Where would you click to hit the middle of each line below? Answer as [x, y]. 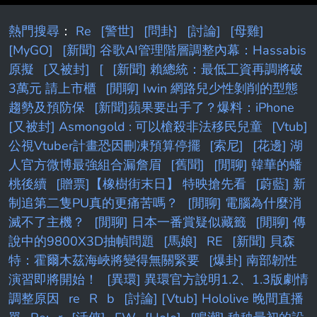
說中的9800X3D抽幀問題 [81, 241]
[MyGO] [31, 50]
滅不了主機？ [47, 222]
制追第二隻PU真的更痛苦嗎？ [93, 203]
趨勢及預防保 [47, 107]
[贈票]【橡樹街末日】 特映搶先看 [151, 184]
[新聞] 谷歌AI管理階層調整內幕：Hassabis [184, 50]
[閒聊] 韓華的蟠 [258, 165]
